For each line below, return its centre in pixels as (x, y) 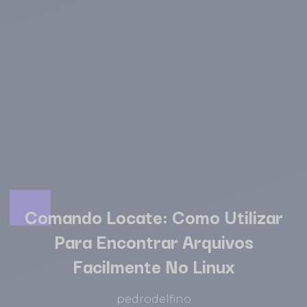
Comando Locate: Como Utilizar (153, 217)
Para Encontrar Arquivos (153, 241)
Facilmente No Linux (153, 266)
